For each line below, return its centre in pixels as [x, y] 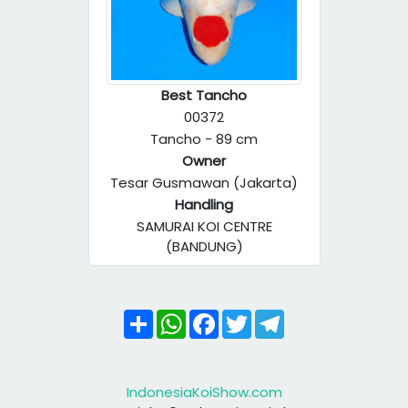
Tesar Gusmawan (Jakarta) [204, 183]
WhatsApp [222, 316]
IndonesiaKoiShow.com [204, 392]
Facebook [252, 316]
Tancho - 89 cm [204, 139]
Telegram [317, 316]
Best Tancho [204, 95]
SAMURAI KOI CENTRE [204, 226]
